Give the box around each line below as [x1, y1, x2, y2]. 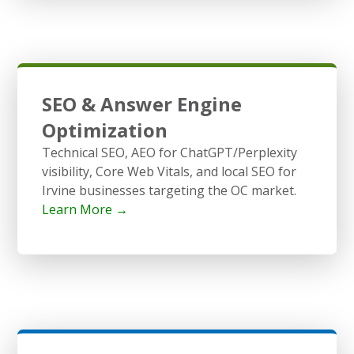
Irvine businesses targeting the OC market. [41, 181, 296, 199]
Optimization [41, 116, 168, 143]
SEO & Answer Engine [41, 90, 242, 117]
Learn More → [41, 200, 128, 218]
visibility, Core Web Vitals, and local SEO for [41, 162, 296, 180]
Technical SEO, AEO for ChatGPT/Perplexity [41, 143, 297, 161]
